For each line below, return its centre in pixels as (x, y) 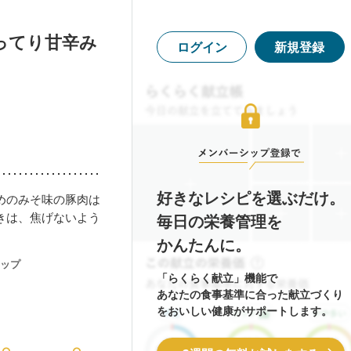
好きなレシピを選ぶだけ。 (251, 198)
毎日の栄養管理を (219, 222)
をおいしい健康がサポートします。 (244, 311)
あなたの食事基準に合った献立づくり (250, 295)
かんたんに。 (204, 245)
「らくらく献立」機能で (217, 278)
